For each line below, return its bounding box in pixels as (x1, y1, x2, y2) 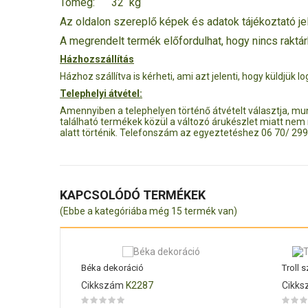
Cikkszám (81, 280, 124, 291)
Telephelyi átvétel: (60, 88, 142, 99)
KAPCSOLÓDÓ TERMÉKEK (60, 188, 206, 202)
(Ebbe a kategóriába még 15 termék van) (60, 206, 237, 217)
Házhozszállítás (60, 54, 134, 65)
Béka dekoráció (81, 263, 144, 274)
